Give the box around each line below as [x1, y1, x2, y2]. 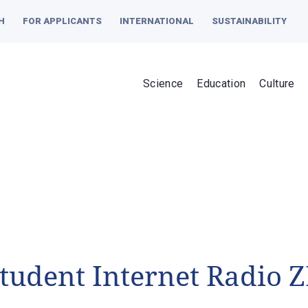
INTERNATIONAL [120, 16, 194, 26]
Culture [259, 77, 295, 90]
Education [197, 77, 246, 90]
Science [143, 77, 184, 90]
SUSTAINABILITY [212, 16, 287, 26]
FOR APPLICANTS [23, 16, 102, 26]
